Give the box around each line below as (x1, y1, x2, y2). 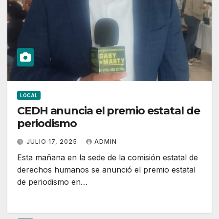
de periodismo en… (17, 176, 88, 187)
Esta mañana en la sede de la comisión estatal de (17, 152, 198, 162)
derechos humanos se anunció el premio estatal (17, 164, 196, 175)
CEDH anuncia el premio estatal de (17, 104, 200, 117)
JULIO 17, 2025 (26, 137, 79, 145)
